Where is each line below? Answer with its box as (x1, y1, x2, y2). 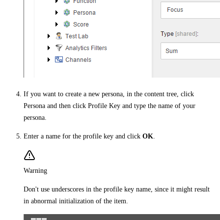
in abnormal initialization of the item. (24, 197, 128, 205)
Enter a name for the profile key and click (24, 132, 142, 140)
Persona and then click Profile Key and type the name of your (24, 102, 195, 110)
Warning (24, 166, 47, 174)
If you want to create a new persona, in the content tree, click (24, 90, 194, 98)
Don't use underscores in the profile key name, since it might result (24, 185, 210, 193)
